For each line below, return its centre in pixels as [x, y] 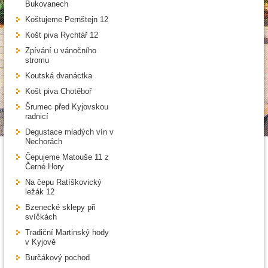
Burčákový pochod [57, 258]
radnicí [37, 117]
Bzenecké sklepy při [60, 208]
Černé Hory [45, 167]
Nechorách [44, 142]
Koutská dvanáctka [59, 76]
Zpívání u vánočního [61, 51]
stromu [37, 60]
